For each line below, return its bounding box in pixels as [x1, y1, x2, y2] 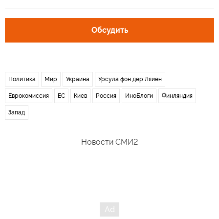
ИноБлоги [125, 92, 153, 99]
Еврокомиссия [8, 92, 49, 99]
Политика [8, 75, 36, 83]
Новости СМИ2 [81, 137, 138, 147]
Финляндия [162, 92, 193, 99]
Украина [66, 75, 89, 83]
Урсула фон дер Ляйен [98, 75, 162, 83]
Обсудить [91, 25, 128, 35]
